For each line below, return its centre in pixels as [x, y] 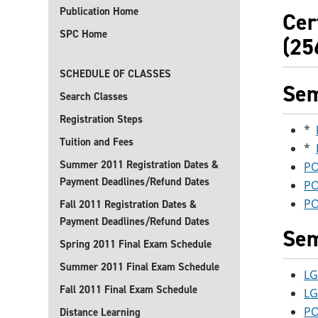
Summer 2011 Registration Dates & [139, 165]
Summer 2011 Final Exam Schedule [139, 267]
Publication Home [99, 11]
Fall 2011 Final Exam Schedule [128, 290]
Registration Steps [101, 119]
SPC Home [83, 34]
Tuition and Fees [97, 142]
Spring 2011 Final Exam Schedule [136, 244]
